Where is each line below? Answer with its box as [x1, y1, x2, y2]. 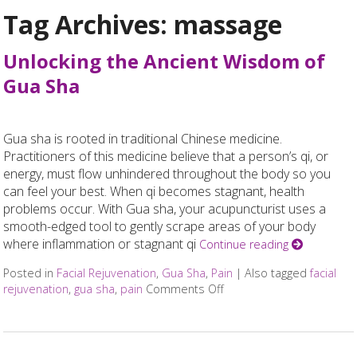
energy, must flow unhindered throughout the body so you [3, 164, 331, 182]
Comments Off [146, 280, 225, 296]
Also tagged [245, 265, 311, 280]
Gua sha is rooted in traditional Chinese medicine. [3, 129, 283, 147]
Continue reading [199, 236, 292, 252]
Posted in [3, 265, 57, 280]
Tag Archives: [3, 7, 175, 42]
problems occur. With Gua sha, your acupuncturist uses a [3, 199, 327, 218]
